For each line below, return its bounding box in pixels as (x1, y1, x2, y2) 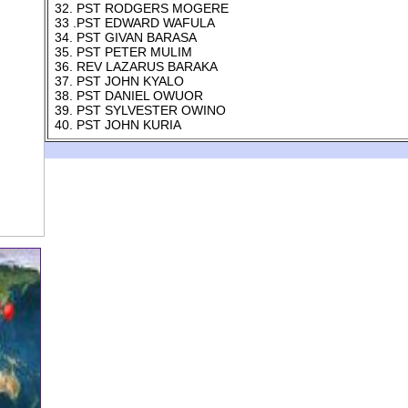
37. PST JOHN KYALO (54, 74, 184, 88)
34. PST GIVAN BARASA (54, 30, 197, 45)
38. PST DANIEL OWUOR (54, 88, 203, 103)
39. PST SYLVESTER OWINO (54, 103, 226, 117)
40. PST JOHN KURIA (54, 117, 181, 132)
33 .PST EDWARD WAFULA (54, 15, 215, 30)
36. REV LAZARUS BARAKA (54, 59, 218, 74)
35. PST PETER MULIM (54, 45, 192, 59)
